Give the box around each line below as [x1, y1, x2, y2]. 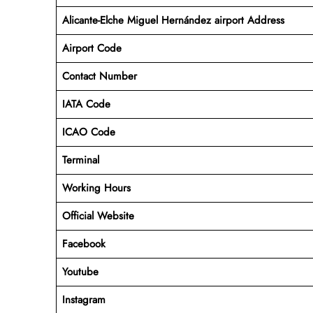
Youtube [61, 263, 99, 279]
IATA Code [61, 96, 110, 112]
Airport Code [61, 40, 122, 56]
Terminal [61, 152, 99, 168]
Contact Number [61, 68, 137, 84]
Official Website [61, 208, 134, 224]
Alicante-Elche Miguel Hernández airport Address [61, 12, 284, 28]
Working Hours [61, 180, 131, 196]
